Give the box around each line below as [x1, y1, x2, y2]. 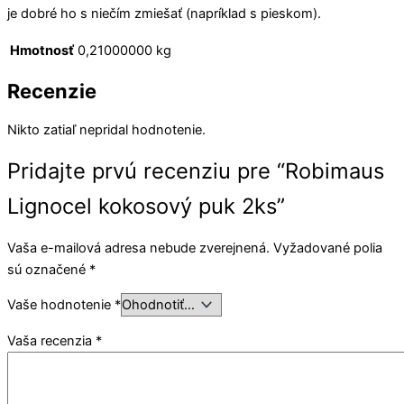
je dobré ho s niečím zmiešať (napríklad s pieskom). [7, 5, 321, 22]
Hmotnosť [10, 42, 74, 60]
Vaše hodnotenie [7, 297, 115, 314]
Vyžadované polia [273, 239, 382, 256]
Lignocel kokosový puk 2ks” [7, 193, 285, 220]
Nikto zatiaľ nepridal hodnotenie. [7, 121, 206, 138]
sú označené [7, 261, 89, 278]
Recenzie [7, 79, 96, 104]
